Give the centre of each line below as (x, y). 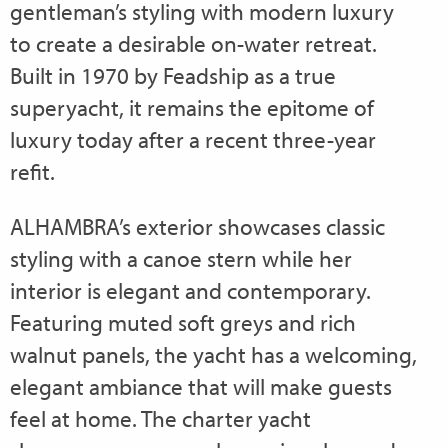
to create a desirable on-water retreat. (193, 44)
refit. (32, 172)
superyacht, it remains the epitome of (192, 108)
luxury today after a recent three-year (193, 140)
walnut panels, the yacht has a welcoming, (213, 355)
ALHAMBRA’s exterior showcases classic (197, 227)
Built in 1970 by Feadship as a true (173, 76)
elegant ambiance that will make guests (201, 387)
